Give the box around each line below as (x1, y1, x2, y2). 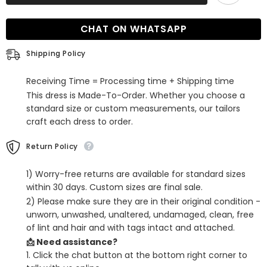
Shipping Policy (26, 48, 86, 59)
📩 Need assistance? (26, 236, 117, 249)
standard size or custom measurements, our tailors (26, 103, 240, 115)
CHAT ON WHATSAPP (80, 22, 187, 36)
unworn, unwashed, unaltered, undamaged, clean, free (26, 209, 254, 221)
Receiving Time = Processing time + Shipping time (26, 75, 234, 88)
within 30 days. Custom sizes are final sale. (26, 181, 203, 194)
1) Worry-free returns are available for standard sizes (26, 168, 246, 181)
